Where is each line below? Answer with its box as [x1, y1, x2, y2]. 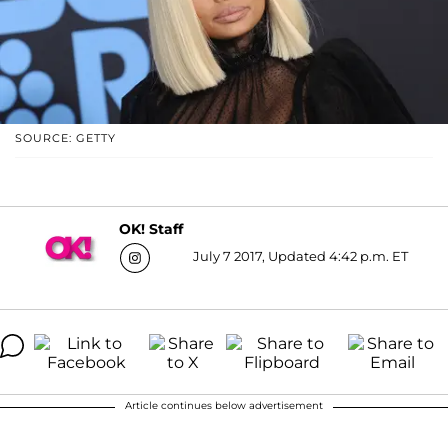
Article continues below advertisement [125, 398, 323, 412]
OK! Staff [119, 220, 183, 239]
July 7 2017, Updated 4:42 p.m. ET [193, 247, 408, 264]
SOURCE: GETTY [15, 130, 116, 145]
